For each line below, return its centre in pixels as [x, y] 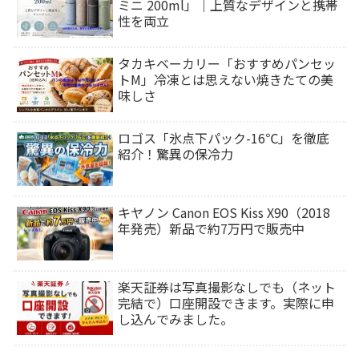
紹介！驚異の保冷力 [176, 153]
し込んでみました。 [176, 319]
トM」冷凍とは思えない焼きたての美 [226, 80]
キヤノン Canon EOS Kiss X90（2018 [224, 212]
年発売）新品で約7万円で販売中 [212, 228]
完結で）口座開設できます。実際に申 [226, 303]
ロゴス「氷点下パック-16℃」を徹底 [224, 137]
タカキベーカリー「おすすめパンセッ [227, 64]
